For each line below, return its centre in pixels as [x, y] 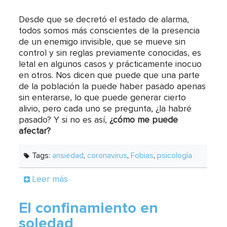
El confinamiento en [89, 208]
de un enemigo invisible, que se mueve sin [102, 42]
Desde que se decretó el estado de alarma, [104, 20]
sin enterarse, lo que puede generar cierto [103, 98]
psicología [175, 155]
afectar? [35, 131]
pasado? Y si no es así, [64, 120]
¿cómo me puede [144, 120]
